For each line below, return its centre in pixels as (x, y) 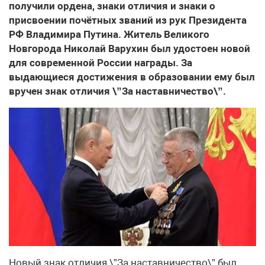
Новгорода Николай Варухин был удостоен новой (130, 49)
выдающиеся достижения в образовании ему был (132, 77)
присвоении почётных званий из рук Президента (128, 20)
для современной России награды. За (101, 63)
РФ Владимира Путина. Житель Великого (109, 34)
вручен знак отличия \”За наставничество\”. (117, 91)
